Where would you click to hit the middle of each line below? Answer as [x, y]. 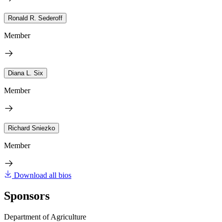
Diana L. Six [26, 73]
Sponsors [27, 196]
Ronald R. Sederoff [35, 18]
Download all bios [43, 175]
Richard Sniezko [31, 128]
